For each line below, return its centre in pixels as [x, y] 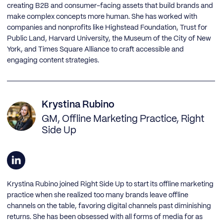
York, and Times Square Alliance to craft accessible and [95, 50]
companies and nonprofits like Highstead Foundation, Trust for [107, 28]
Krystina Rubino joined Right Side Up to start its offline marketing [110, 185]
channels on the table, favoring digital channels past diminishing [109, 206]
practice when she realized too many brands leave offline [98, 195]
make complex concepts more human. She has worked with [102, 17]
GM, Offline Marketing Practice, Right [123, 119]
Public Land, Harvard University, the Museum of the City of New [109, 39]
